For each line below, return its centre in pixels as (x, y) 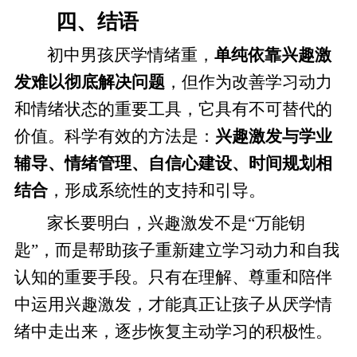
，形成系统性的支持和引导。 (156, 190)
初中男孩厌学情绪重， (131, 55)
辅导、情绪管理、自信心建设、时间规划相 (173, 163)
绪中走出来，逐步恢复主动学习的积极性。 (173, 331)
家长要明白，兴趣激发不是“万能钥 (177, 223)
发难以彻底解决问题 (89, 82)
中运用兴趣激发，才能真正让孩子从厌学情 (173, 304)
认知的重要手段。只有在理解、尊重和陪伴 (173, 277)
